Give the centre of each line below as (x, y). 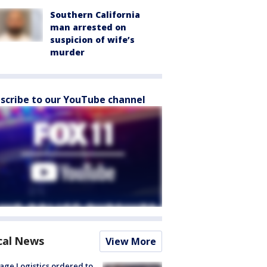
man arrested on (88, 27)
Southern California (95, 15)
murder (67, 52)
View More (131, 241)
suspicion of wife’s (92, 40)
